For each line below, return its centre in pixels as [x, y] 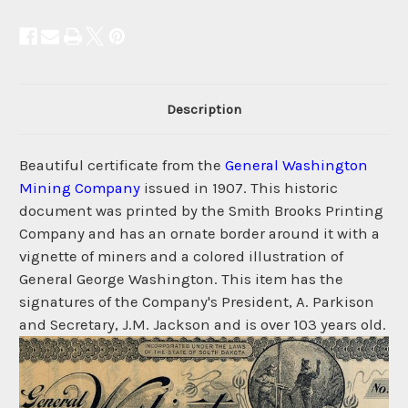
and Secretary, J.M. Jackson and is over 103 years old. [203, 325]
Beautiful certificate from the [122, 166]
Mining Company [80, 189]
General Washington [296, 166]
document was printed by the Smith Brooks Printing [201, 211]
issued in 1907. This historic [239, 189]
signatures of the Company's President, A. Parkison [197, 302]
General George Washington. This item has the [181, 280]
